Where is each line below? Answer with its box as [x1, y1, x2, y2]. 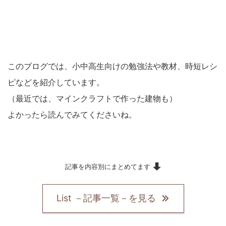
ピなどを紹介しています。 [8, 77, 104, 87]
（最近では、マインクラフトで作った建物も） [8, 93, 177, 103]
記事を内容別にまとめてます [65, 162, 150, 171]
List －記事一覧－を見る [56, 193, 156, 204]
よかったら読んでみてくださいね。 [8, 109, 137, 120]
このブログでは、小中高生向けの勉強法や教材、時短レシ [8, 61, 217, 71]
